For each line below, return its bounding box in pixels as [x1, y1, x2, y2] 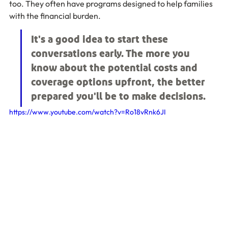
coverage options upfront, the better [31, 77, 208, 88]
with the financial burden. [9, 11, 101, 21]
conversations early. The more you [31, 49, 192, 59]
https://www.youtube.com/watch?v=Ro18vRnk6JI [9, 107, 166, 117]
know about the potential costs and [31, 63, 200, 73]
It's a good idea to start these [31, 35, 170, 45]
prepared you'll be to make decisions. [31, 92, 206, 102]
